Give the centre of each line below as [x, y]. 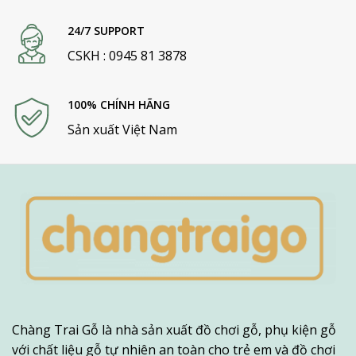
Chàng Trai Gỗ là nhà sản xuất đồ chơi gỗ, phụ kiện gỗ [174, 330]
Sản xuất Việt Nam [123, 129]
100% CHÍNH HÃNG [119, 104]
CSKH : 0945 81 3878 [128, 55]
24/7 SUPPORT [106, 30]
